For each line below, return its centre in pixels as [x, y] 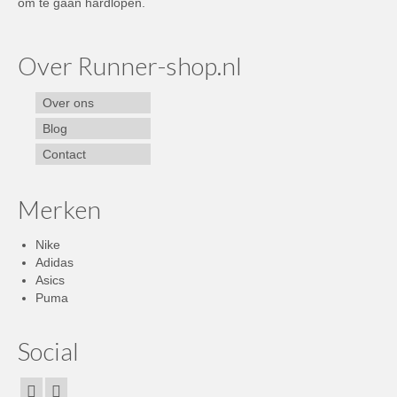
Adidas [54, 263]
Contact [64, 155]
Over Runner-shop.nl [130, 66]
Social [48, 351]
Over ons [68, 103]
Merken [59, 210]
